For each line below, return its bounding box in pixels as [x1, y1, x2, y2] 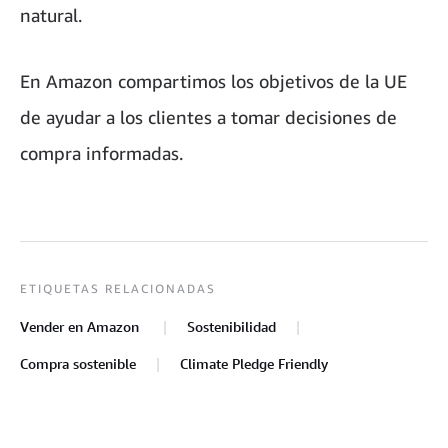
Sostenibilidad [187, 318, 276, 336]
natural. [20, 4, 82, 27]
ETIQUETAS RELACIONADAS [20, 281, 216, 297]
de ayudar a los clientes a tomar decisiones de [20, 106, 397, 129]
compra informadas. [20, 142, 183, 165]
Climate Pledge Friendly [180, 355, 328, 373]
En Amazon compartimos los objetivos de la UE [20, 70, 407, 93]
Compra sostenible [20, 355, 136, 373]
